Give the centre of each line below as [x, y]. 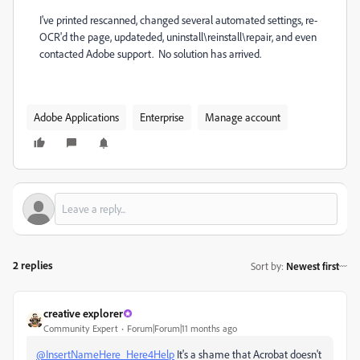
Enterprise [162, 117]
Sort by [266, 266]
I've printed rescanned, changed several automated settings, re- [178, 20]
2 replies [33, 265]
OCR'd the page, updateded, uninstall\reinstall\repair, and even [178, 37]
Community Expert [81, 328]
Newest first [313, 266]
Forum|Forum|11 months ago [182, 328]
